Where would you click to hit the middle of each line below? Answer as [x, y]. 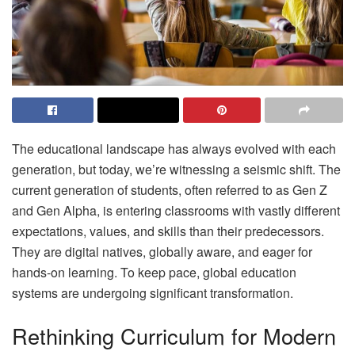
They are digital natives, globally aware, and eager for [162, 252]
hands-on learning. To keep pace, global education [154, 273]
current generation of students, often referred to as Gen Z [170, 190]
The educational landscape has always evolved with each [174, 149]
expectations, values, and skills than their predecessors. [168, 231]
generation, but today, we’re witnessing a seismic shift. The [176, 170]
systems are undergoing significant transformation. [153, 293]
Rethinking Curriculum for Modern [174, 336]
